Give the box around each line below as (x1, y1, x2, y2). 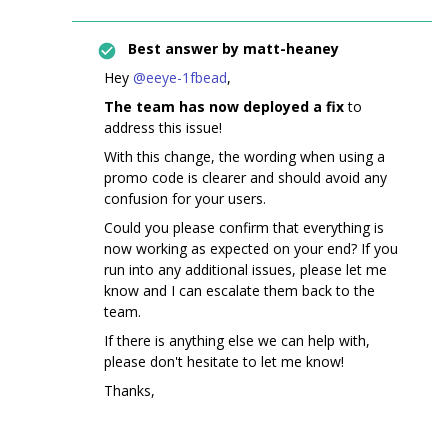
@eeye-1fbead (133, 67, 227, 87)
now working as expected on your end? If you (104, 238, 398, 258)
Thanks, (104, 380, 155, 400)
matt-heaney (239, 38, 339, 58)
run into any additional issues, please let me (104, 259, 387, 279)
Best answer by (128, 38, 239, 58)
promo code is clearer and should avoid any (104, 167, 387, 187)
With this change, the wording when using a (104, 146, 385, 166)
